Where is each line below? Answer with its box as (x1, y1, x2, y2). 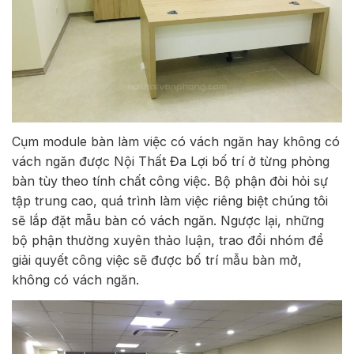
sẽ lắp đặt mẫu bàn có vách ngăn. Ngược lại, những (12, 213, 324, 229)
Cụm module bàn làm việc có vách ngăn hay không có (12, 134, 340, 150)
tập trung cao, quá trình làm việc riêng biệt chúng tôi (12, 193, 328, 209)
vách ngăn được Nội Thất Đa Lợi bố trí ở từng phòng (12, 153, 330, 170)
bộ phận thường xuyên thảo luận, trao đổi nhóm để (12, 232, 323, 249)
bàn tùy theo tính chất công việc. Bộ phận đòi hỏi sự (12, 173, 328, 190)
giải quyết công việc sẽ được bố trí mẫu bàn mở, (12, 252, 302, 269)
